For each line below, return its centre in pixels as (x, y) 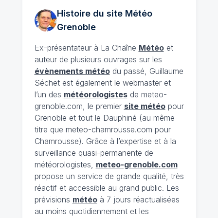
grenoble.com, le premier (79, 106)
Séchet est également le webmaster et (102, 83)
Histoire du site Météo (104, 13)
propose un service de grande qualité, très (109, 176)
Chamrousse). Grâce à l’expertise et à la (105, 141)
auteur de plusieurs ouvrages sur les (98, 59)
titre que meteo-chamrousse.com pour (102, 129)
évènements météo (72, 71)
